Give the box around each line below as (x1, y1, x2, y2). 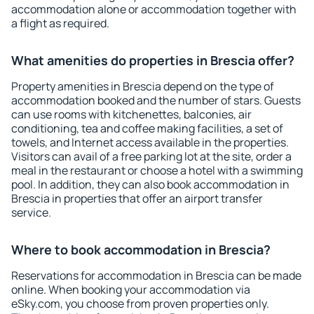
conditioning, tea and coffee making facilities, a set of (11, 121, 283, 136)
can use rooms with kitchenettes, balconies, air (11, 107, 252, 122)
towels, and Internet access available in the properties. (11, 135, 289, 150)
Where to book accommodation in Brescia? (11, 241, 271, 258)
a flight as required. (11, 15, 109, 31)
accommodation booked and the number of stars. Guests (11, 93, 301, 108)
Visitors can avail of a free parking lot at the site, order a (11, 149, 292, 164)
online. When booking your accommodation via (11, 282, 250, 297)
